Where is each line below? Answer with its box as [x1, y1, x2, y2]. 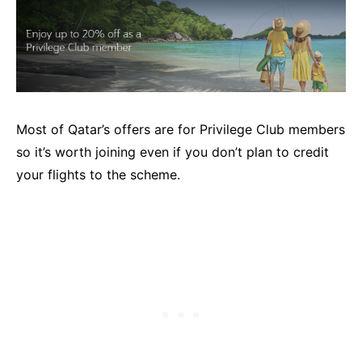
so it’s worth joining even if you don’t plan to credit [16, 144, 329, 161]
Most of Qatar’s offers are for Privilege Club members [16, 121, 345, 138]
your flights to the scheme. [16, 166, 180, 183]
